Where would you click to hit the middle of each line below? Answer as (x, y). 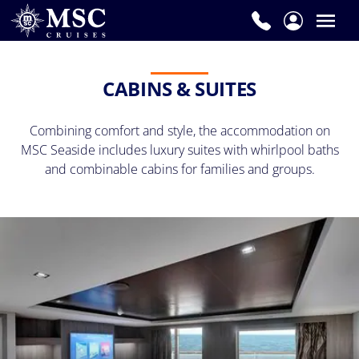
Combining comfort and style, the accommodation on (179, 131)
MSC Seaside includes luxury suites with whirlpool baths (179, 150)
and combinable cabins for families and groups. (179, 169)
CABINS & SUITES (179, 89)
